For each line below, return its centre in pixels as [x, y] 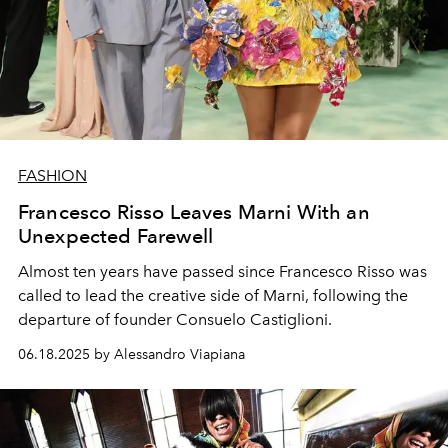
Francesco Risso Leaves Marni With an [194, 211]
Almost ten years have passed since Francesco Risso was [222, 271]
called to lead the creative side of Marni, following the [213, 295]
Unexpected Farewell [116, 235]
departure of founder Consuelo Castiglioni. [175, 319]
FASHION [52, 175]
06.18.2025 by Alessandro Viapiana [131, 354]
